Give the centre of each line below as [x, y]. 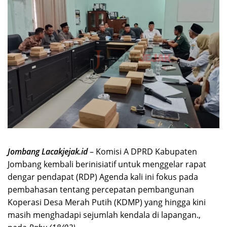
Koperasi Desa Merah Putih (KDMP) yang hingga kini [107, 202]
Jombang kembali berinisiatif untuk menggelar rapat [107, 164]
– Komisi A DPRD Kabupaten [142, 151]
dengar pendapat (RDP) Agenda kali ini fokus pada [103, 177]
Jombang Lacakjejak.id [48, 151]
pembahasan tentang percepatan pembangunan [101, 189]
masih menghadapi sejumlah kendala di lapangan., [104, 215]
